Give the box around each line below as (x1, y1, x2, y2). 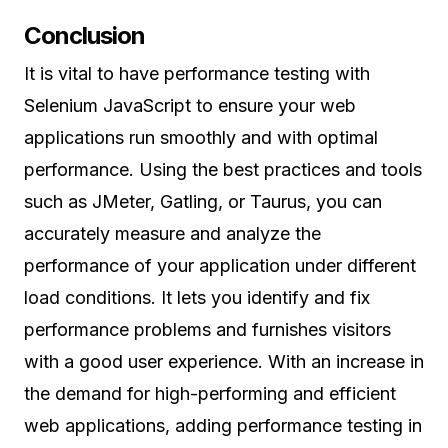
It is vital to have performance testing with (24, 63, 370, 85)
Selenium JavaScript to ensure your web (24, 95, 356, 117)
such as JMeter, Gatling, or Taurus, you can (24, 191, 382, 213)
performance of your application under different (24, 255, 416, 277)
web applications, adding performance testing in (24, 415, 422, 437)
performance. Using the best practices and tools (24, 159, 422, 181)
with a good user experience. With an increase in (24, 351, 424, 373)
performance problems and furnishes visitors (24, 319, 391, 341)
